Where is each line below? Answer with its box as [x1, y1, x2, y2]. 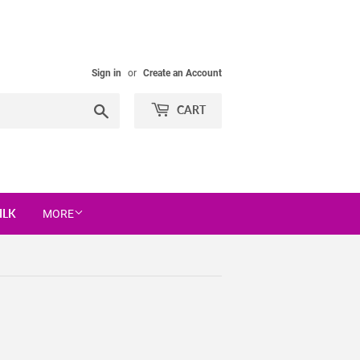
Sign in [92, 67, 121, 79]
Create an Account [143, 67, 222, 79]
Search [109, 102, 144, 115]
